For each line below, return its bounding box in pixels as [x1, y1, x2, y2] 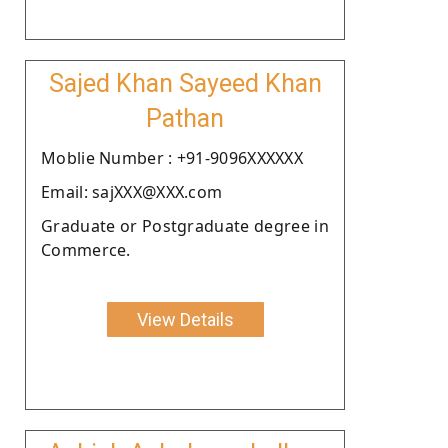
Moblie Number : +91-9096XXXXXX [41, 146, 303, 169]
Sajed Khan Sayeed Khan [48, 68, 322, 98]
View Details [136, 308, 234, 330]
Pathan [146, 103, 224, 133]
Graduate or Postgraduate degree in [41, 214, 329, 237]
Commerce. [41, 238, 131, 261]
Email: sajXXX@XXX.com [41, 180, 223, 203]
